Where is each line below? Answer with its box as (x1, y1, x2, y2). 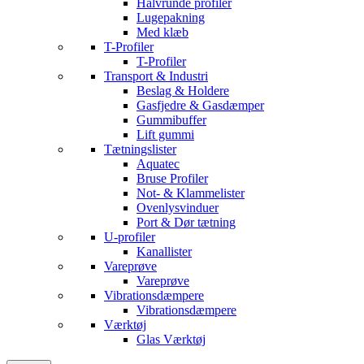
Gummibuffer (136, 113, 206, 127)
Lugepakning (136, 11, 205, 24)
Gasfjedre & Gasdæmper (136, 98, 264, 112)
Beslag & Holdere (136, 84, 229, 97)
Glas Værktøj (136, 332, 206, 346)
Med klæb (136, 25, 188, 39)
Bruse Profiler (136, 171, 208, 185)
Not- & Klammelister (136, 186, 245, 200)
